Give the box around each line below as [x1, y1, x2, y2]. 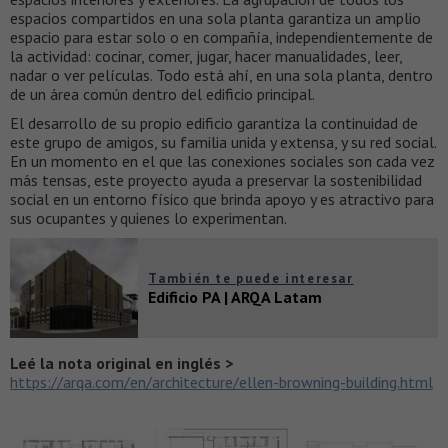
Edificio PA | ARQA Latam [148, 286, 323, 307]
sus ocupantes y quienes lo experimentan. [10, 207, 287, 228]
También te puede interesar [148, 269, 354, 287]
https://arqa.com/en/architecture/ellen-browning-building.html [10, 371, 433, 392]
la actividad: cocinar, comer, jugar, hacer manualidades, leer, [10, 45, 402, 66]
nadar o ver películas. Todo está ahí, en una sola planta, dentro [10, 64, 433, 85]
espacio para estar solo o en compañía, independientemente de [10, 26, 433, 47]
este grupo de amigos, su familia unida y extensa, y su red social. [10, 131, 436, 152]
